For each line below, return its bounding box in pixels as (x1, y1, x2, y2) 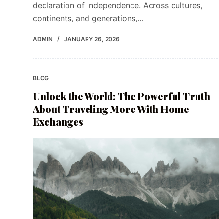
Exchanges (33, 115, 84, 129)
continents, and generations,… (33, 13, 144, 23)
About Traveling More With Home (33, 102, 189, 116)
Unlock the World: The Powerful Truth (33, 89, 211, 103)
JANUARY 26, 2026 (64, 35, 120, 43)
